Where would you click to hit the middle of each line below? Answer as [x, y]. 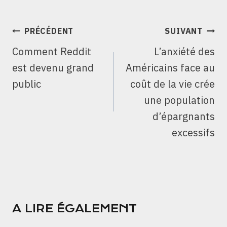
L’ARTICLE [45, 57]
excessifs [193, 133]
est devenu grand [53, 68]
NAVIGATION [53, 29]
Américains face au [170, 68]
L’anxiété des [184, 52]
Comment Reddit [52, 52]
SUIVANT [184, 31]
